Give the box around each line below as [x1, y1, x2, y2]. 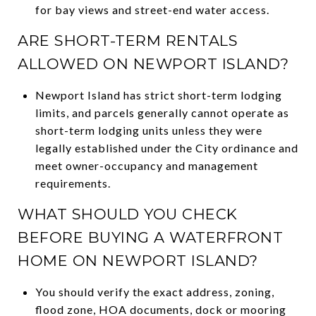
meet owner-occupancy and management [35, 158, 258, 172]
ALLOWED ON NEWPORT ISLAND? [18, 54, 288, 73]
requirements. [35, 176, 111, 190]
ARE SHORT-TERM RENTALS [18, 31, 238, 49]
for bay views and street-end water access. [35, 2, 269, 16]
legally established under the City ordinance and [35, 140, 298, 154]
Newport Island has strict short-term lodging [35, 87, 282, 102]
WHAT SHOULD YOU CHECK [18, 205, 238, 223]
